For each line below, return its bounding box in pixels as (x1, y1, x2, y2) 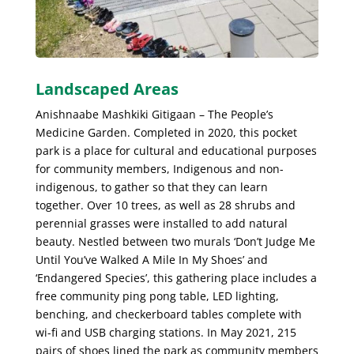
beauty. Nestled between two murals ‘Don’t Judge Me (35, 233, 315, 249)
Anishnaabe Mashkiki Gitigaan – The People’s (35, 106, 273, 122)
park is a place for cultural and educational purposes (35, 142, 317, 158)
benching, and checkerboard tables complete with (35, 306, 302, 322)
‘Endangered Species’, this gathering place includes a (35, 269, 317, 285)
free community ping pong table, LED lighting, (35, 288, 279, 303)
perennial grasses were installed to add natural (35, 215, 288, 231)
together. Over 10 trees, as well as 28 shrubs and (35, 197, 296, 213)
